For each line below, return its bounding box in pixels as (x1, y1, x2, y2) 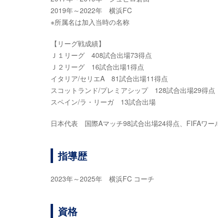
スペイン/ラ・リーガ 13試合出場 (51, 97, 156, 107)
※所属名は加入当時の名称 (51, 17, 129, 27)
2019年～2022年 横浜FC (51, 5, 132, 15)
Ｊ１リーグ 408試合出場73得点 (51, 50, 152, 60)
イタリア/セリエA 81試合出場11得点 (51, 73, 168, 83)
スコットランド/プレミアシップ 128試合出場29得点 (51, 85, 215, 95)
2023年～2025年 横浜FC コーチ (51, 174, 154, 183)
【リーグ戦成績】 (51, 38, 105, 48)
